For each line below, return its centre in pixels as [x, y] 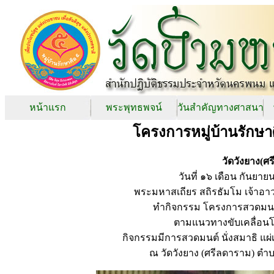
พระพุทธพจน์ [134, 107]
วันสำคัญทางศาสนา [220, 107]
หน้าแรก [48, 107]
